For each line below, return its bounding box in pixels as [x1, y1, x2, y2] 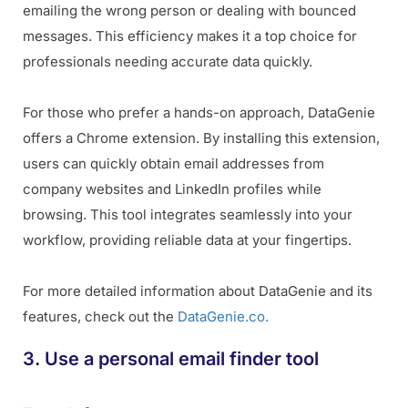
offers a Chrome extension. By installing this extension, [23, 129, 380, 148]
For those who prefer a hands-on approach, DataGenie [23, 104, 375, 122]
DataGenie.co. [178, 308, 269, 326]
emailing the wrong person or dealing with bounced [23, 2, 356, 20]
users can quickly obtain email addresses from [23, 155, 324, 173]
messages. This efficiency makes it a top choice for [23, 27, 357, 46]
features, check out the [23, 308, 178, 326]
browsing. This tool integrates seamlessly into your [23, 206, 352, 224]
